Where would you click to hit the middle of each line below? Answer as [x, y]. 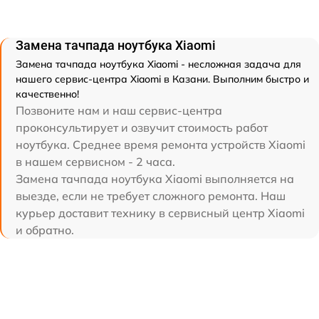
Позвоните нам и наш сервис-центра [119, 110]
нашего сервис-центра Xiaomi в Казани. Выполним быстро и [162, 79]
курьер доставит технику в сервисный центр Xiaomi [160, 213]
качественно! [47, 94]
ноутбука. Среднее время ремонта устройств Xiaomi [161, 144]
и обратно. [45, 230]
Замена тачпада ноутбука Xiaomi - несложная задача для [158, 64]
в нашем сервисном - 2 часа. [95, 161]
